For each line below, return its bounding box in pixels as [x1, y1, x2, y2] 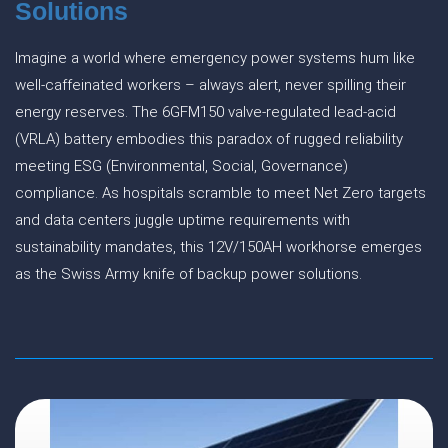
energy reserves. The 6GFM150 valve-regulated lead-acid [15, 103, 396, 121]
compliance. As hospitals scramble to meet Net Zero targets [15, 184, 426, 202]
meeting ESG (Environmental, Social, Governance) [15, 157, 348, 175]
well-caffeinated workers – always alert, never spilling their [15, 76, 406, 94]
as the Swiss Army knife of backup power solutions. [15, 265, 362, 283]
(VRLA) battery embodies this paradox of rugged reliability [15, 130, 403, 148]
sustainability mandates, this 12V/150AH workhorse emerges [15, 238, 422, 256]
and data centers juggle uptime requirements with [15, 211, 350, 229]
